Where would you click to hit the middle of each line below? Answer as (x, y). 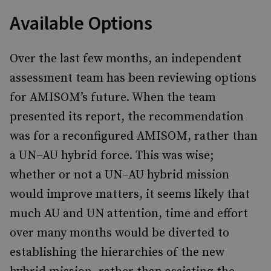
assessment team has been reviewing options (133, 78)
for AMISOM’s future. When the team (113, 98)
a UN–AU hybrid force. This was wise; (112, 156)
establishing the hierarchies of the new (117, 253)
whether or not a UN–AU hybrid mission (119, 175)
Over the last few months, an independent (126, 59)
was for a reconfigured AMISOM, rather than (134, 136)
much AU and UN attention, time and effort (129, 214)
